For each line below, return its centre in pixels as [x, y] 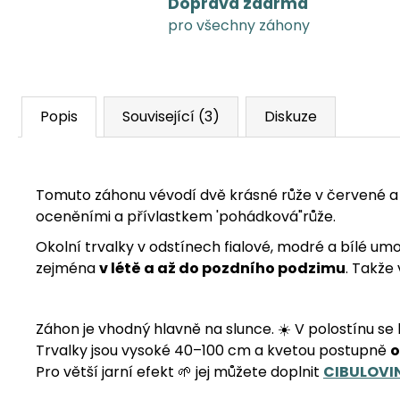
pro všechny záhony [239, 26]
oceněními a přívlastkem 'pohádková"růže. [186, 216]
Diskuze [291, 116]
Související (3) [171, 116]
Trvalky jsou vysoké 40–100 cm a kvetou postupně [213, 350]
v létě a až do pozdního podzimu [222, 268]
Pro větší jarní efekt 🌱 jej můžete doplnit [179, 371]
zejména [67, 268]
